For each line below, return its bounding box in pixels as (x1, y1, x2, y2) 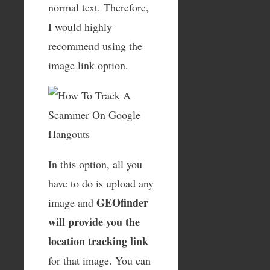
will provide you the (48, 213, 140, 230)
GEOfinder (96, 194, 148, 210)
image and (48, 195, 96, 210)
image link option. (48, 57, 128, 72)
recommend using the (48, 38, 142, 53)
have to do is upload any (48, 175, 154, 190)
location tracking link (48, 233, 148, 249)
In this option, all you (48, 156, 142, 171)
